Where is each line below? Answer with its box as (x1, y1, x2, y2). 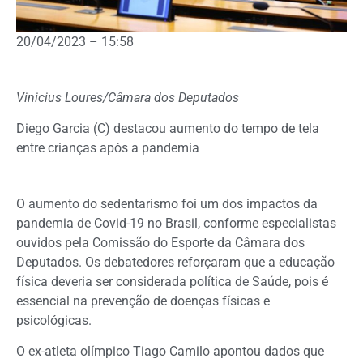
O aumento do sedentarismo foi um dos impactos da (16, 195, 318, 211)
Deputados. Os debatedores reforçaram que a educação (16, 254, 335, 270)
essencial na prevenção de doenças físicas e (16, 293, 270, 309)
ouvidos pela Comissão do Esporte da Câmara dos (16, 234, 305, 250)
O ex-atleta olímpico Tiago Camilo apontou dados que (16, 344, 324, 360)
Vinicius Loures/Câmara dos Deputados (16, 89, 239, 105)
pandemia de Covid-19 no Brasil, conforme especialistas (16, 215, 336, 231)
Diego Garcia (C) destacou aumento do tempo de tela (16, 120, 319, 136)
